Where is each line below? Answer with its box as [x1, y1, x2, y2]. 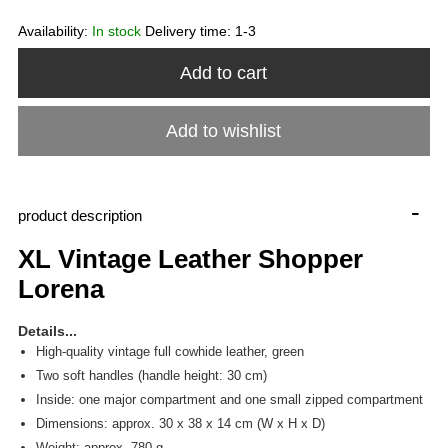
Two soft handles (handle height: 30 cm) [35, 367, 267, 383]
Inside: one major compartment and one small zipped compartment [35, 391, 427, 407]
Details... [17, 322, 77, 339]
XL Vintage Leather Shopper [17, 243, 363, 274]
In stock [91, 22, 141, 39]
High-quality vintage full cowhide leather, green [35, 343, 304, 359]
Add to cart [180, 62, 268, 83]
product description [17, 206, 142, 224]
